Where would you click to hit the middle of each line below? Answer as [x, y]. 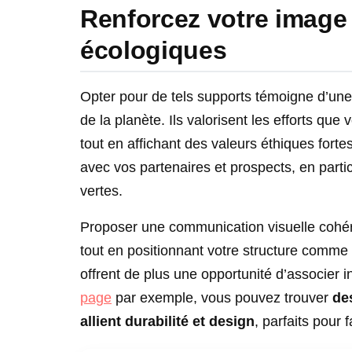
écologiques [154, 50]
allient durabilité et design [167, 322]
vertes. [101, 191]
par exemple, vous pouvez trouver [220, 298]
